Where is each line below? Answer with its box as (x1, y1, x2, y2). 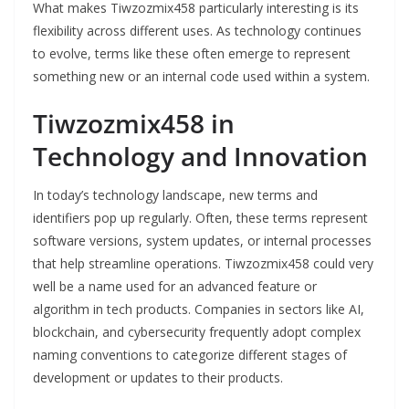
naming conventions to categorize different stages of (33, 346, 347, 364)
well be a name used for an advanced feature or (33, 278, 317, 296)
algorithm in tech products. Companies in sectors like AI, (33, 300, 364, 319)
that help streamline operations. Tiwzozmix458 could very (33, 255, 373, 273)
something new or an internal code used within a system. (33, 68, 370, 86)
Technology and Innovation (33, 139, 368, 174)
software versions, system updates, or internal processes (33, 232, 372, 250)
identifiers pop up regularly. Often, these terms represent (33, 209, 368, 227)
